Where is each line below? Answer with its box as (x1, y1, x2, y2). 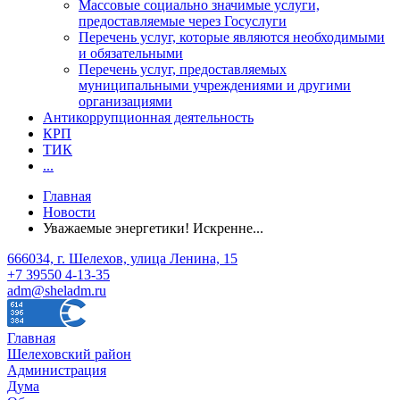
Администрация (7, 362, 106, 378)
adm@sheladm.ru (7, 282, 106, 298)
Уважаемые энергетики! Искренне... (43, 220, 263, 236)
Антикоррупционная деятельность (43, 109, 254, 125)
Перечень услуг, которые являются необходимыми (79, 29, 385, 45)
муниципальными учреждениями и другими (79, 77, 351, 93)
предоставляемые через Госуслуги (79, 12, 287, 29)
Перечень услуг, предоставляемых (79, 61, 287, 77)
